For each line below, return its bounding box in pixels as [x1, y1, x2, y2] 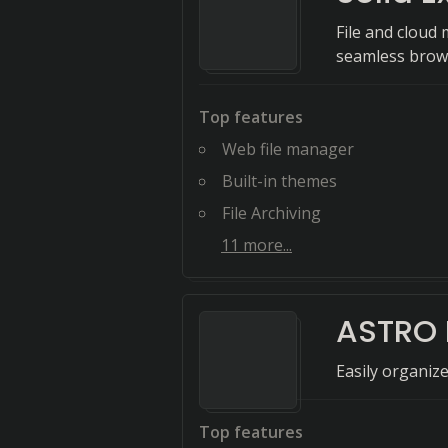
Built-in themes [222, 170, 337, 192]
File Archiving [222, 202, 321, 224]
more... [239, 234, 292, 256]
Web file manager [222, 138, 354, 160]
